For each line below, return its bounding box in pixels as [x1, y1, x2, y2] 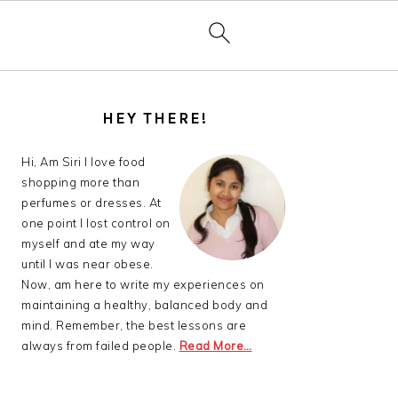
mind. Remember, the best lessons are [21, 318, 246, 332]
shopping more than [21, 175, 139, 189]
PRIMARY [20, 85, 116, 107]
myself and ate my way [21, 236, 155, 251]
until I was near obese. [21, 257, 154, 271]
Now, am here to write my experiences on [21, 277, 265, 291]
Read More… [179, 338, 252, 353]
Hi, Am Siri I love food [21, 155, 146, 169]
